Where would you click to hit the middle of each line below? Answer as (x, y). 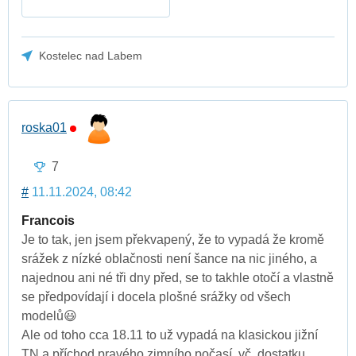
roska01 (44, 127)
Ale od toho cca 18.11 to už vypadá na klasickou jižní (170, 335)
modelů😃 (49, 316)
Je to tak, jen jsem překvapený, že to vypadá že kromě (173, 240)
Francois (48, 221)
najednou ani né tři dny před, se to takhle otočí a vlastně (178, 278)
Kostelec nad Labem (91, 55)
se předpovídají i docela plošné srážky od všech (156, 297)
